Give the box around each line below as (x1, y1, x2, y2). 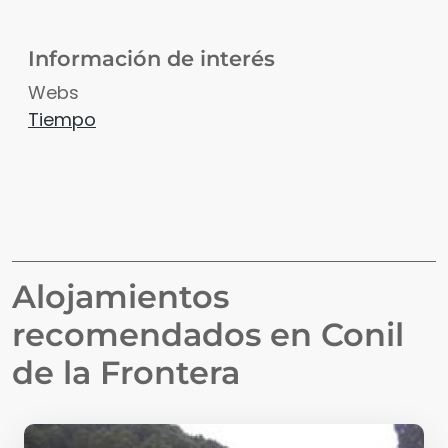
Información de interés (28, 46, 275, 72)
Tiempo (28, 107, 96, 133)
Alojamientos (12, 277, 229, 317)
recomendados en (12, 315, 321, 355)
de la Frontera (12, 353, 240, 393)
